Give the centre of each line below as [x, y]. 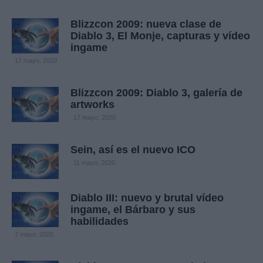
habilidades [100, 222]
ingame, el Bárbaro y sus [133, 210]
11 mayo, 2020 [94, 163]
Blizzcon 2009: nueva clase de [146, 24]
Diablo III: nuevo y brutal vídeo [147, 198]
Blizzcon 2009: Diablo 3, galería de [156, 93]
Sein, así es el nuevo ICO [133, 150]
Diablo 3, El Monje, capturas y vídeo [160, 36]
